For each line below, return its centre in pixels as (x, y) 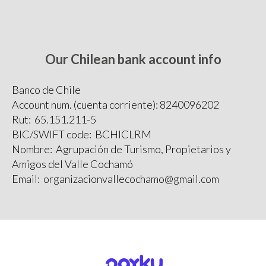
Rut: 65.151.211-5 (54, 119)
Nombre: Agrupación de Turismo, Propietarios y (121, 149)
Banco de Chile (46, 89)
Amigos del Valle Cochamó (72, 164)
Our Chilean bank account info (133, 59)
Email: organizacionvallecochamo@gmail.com (115, 178)
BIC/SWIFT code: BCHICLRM (82, 134)
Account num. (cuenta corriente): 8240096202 (115, 104)
